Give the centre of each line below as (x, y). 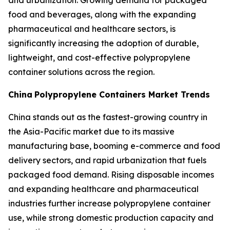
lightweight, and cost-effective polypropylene (99, 58)
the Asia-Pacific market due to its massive (91, 132)
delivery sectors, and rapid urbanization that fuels (107, 160)
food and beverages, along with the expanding (102, 15)
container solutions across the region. (81, 72)
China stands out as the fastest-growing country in (108, 117)
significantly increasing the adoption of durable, (103, 43)
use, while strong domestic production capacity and (111, 218)
